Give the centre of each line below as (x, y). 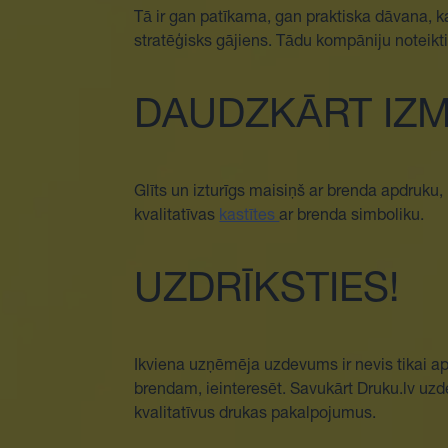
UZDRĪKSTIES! (267, 292)
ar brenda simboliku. (352, 217)
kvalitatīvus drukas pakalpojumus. (255, 415)
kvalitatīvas (177, 217)
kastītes (249, 217)
